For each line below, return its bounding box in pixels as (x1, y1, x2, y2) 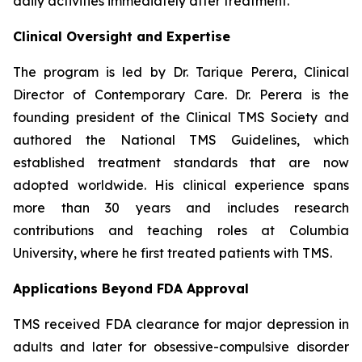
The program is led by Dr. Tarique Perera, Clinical (13, 64, 349, 81)
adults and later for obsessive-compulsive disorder (13, 339, 349, 356)
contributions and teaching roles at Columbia (13, 222, 349, 239)
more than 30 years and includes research (13, 200, 349, 217)
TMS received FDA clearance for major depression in (13, 316, 349, 333)
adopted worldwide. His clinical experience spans (13, 177, 349, 194)
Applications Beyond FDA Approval (13, 280, 249, 297)
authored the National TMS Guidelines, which (13, 132, 349, 149)
